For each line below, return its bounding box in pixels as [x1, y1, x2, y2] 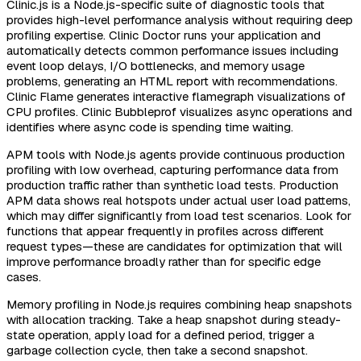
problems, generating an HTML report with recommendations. [6, 73, 338, 89]
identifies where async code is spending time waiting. [6, 118, 293, 135]
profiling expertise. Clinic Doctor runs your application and [6, 27, 321, 43]
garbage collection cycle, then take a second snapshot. [6, 342, 308, 358]
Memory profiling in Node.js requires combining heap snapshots [6, 296, 352, 312]
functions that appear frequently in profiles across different [6, 222, 324, 239]
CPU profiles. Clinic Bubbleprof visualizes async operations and [6, 103, 352, 119]
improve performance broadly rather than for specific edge [6, 253, 321, 269]
